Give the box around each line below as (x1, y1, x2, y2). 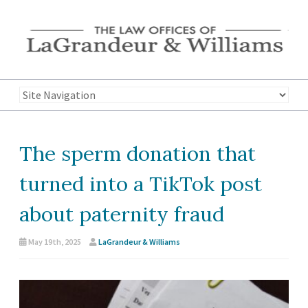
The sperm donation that (19, 140, 256, 166)
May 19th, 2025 (27, 236, 81, 247)
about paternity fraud (19, 201, 224, 227)
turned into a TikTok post (19, 170, 262, 197)
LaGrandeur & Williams (98, 236, 180, 247)
